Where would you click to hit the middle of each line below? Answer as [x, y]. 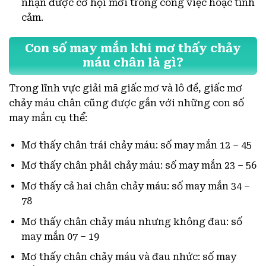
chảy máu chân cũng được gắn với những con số [126, 103]
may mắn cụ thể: [48, 118]
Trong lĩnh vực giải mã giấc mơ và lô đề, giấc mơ [126, 88]
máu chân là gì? [133, 63]
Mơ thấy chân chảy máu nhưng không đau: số [132, 221]
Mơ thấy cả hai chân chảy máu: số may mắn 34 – [135, 186]
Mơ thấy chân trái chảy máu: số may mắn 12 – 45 [136, 145]
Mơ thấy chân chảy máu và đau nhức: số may [129, 257]
